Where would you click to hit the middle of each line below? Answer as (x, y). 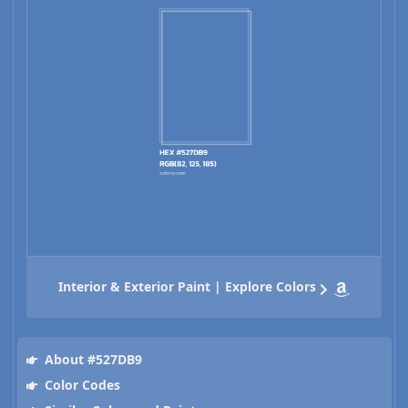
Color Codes (80, 385)
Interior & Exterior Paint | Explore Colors (187, 287)
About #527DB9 (91, 360)
